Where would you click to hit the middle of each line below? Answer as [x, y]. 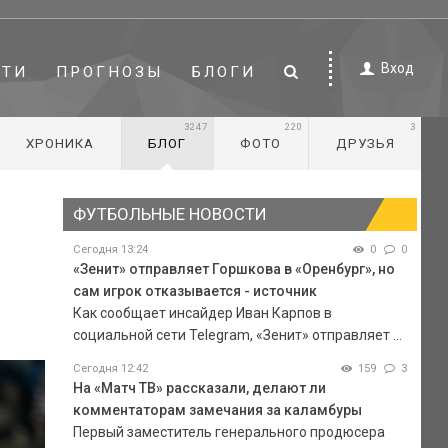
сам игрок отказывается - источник [194, 290]
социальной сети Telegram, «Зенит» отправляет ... [237, 334]
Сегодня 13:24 [110, 249]
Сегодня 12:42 [110, 368]
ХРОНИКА [59, 143]
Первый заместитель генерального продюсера [228, 431]
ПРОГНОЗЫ [110, 71]
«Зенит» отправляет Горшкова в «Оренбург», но [233, 268]
